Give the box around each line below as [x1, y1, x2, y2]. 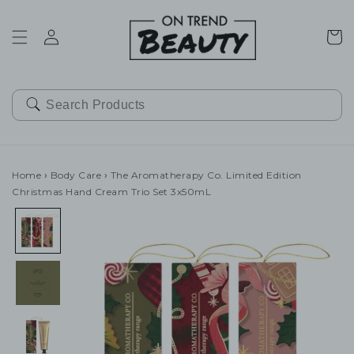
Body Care [50, 169, 101, 182]
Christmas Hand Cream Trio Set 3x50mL [12, 186, 211, 198]
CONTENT [13, 17, 82, 32]
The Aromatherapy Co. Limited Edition [107, 169, 302, 182]
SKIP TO [13, 2, 70, 18]
